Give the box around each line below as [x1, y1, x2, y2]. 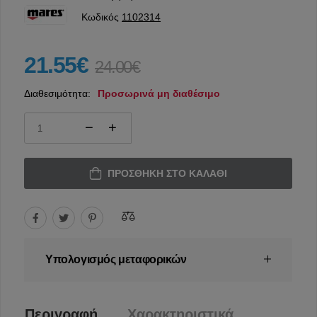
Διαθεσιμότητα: [24, 88, 91, 100]
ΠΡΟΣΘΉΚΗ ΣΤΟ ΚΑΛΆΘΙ [108, 168, 227, 180]
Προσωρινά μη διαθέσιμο [98, 88, 220, 100]
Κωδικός [81, 11, 122, 23]
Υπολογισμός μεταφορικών [45, 253, 187, 266]
